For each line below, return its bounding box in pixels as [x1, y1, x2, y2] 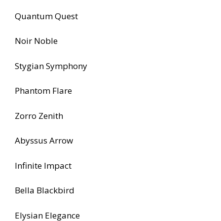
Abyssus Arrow [15, 135, 73, 147]
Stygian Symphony [15, 60, 87, 72]
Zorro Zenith [15, 110, 63, 121]
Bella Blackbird [15, 184, 74, 196]
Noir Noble [15, 35, 58, 47]
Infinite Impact [15, 159, 72, 171]
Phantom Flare [15, 85, 72, 97]
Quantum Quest [15, 10, 78, 22]
